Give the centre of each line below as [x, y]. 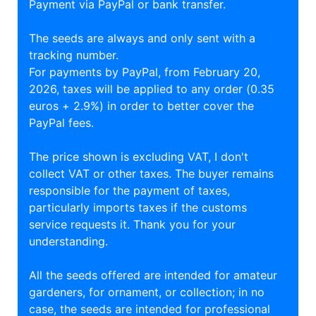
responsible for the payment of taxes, [129, 191]
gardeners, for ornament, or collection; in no [147, 292]
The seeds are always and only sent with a [142, 38]
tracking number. [74, 55]
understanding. [68, 242]
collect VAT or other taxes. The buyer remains [151, 174]
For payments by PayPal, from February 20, [145, 72]
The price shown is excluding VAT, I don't [139, 157]
